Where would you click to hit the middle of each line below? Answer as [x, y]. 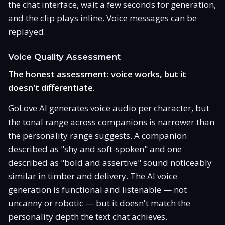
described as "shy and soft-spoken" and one [95, 149]
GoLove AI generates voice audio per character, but [109, 108]
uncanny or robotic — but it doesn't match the [99, 203]
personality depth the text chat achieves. [88, 216]
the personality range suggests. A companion [97, 135]
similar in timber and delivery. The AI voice [93, 176]
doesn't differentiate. [51, 87]
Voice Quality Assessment [64, 57]
